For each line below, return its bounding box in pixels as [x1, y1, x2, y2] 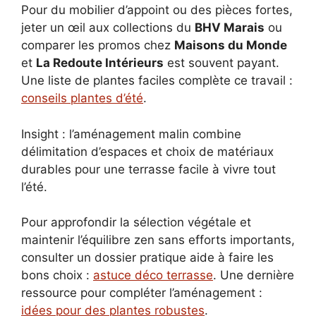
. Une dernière [213, 268, 294, 283]
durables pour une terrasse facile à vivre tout [21, 162, 276, 176]
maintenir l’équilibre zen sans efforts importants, [21, 233, 295, 248]
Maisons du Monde [174, 38, 287, 53]
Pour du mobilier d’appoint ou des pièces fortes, [21, 3, 293, 18]
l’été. [21, 179, 47, 194]
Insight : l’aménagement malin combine [21, 126, 241, 141]
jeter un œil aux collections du [21, 20, 195, 35]
